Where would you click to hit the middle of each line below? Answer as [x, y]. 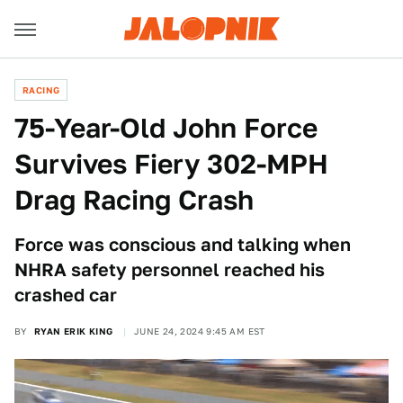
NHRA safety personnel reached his [170, 270]
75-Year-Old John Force [166, 128]
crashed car [66, 295]
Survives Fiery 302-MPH [171, 164]
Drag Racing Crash [134, 200]
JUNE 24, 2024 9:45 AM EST [199, 331]
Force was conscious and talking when [183, 245]
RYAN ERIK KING [73, 331]
